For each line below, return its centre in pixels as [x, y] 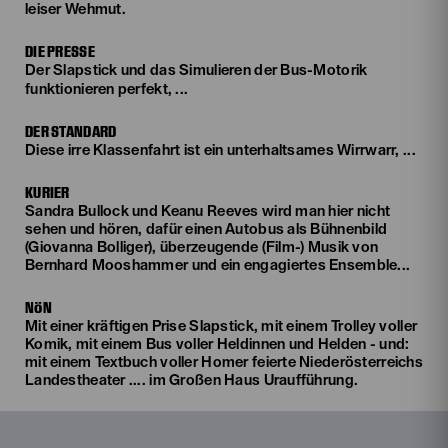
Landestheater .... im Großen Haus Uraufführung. [192, 380]
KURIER [47, 192]
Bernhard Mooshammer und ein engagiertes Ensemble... [218, 265]
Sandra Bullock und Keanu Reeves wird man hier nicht [208, 211]
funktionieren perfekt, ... [107, 89]
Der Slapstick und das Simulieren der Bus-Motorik [196, 70]
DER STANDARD [71, 131]
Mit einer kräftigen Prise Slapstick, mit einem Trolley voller [221, 326]
